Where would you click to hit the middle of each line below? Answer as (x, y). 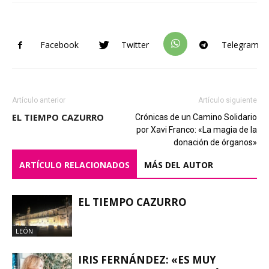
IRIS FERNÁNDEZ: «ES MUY (147, 259)
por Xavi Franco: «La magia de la (197, 129)
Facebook (59, 45)
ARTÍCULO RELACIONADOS (74, 165)
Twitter (135, 45)
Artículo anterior (39, 100)
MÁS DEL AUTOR (179, 165)
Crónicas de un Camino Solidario (196, 117)
